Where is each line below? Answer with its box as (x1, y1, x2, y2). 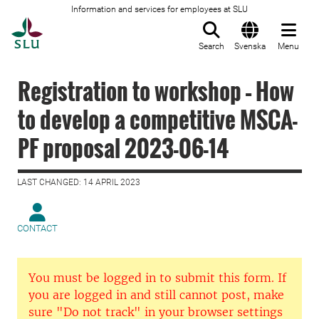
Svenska (234, 41, 266, 51)
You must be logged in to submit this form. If (28, 271, 286, 285)
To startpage (42, 18, 115, 32)
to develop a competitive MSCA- (18, 103, 298, 136)
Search (199, 41, 224, 51)
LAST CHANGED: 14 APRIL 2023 (17, 177, 140, 187)
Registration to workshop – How (18, 74, 294, 108)
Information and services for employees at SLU (71, 4, 248, 14)
